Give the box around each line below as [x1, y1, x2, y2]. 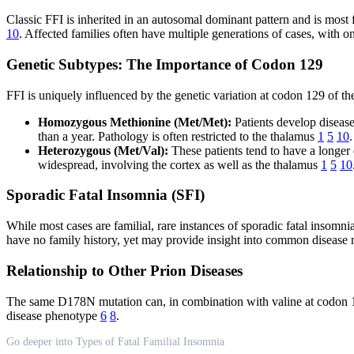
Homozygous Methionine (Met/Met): [38, 115, 232, 129]
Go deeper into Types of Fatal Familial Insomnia [6, 335, 224, 348]
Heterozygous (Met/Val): [38, 143, 168, 157]
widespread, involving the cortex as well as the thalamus [38, 157, 321, 171]
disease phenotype [6, 308, 100, 322]
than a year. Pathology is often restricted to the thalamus [38, 129, 318, 143]
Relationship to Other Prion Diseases [6, 262, 243, 279]
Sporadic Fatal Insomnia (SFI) [6, 186, 205, 204]
